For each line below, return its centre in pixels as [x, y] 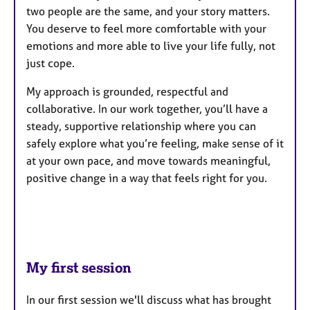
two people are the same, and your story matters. [148, 11]
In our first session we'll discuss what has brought [149, 299]
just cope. [51, 63]
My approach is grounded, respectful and [127, 91]
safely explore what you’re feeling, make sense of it [155, 143]
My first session [79, 267]
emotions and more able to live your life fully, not [151, 45]
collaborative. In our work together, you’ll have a [147, 108]
